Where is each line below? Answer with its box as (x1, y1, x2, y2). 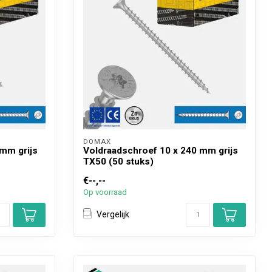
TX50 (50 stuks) (83, 155, 154, 167)
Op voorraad (83, 187, 127, 197)
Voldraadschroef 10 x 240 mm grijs (83, 144, 238, 156)
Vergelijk (97, 209, 129, 220)
